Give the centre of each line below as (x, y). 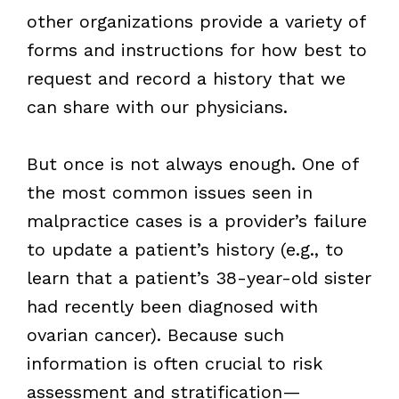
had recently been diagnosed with (172, 306)
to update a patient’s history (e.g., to (185, 249)
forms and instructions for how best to (196, 49)
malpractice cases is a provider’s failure (196, 220)
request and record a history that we (186, 78)
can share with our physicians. (157, 106)
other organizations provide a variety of (195, 21)
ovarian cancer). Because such (155, 334)
